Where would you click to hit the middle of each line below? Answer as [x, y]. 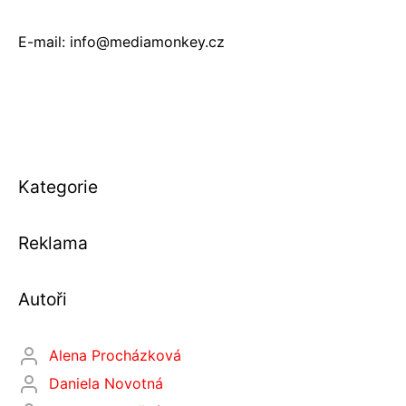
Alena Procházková [115, 355]
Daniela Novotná [106, 383]
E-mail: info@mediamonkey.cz [121, 42]
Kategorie [58, 187]
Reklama [53, 243]
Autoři [43, 299]
